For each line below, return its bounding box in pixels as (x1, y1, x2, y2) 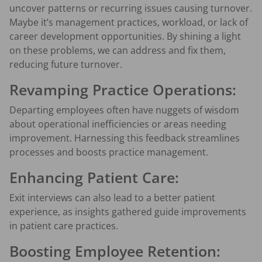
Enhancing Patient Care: (9, 167, 179, 188)
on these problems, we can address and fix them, (9, 44, 226, 57)
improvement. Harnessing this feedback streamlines (9, 132, 240, 145)
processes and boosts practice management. (9, 146, 208, 159)
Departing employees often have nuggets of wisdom (9, 104, 239, 117)
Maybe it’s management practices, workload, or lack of (9, 16, 248, 29)
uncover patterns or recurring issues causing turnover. (9, 2, 252, 15)
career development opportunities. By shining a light (9, 30, 241, 43)
